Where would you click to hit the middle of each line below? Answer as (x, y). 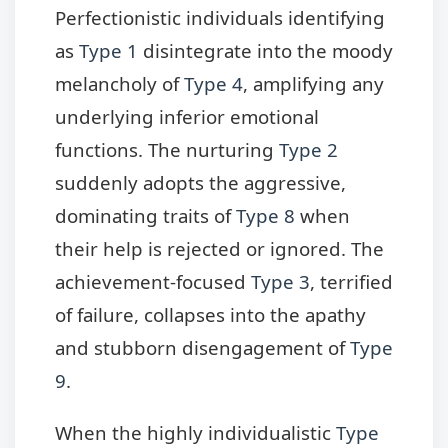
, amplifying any (313, 84)
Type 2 (308, 150)
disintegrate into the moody (265, 51)
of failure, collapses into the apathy (210, 315)
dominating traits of (145, 216)
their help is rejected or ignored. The (219, 249)
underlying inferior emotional (187, 117)
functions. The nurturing (167, 150)
